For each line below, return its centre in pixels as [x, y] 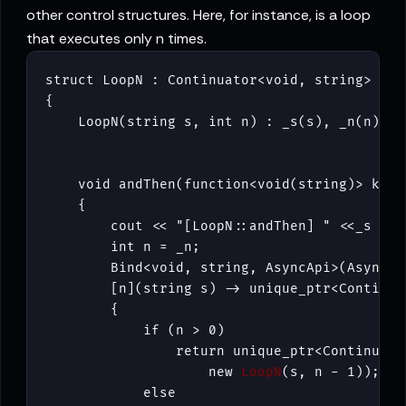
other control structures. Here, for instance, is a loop [198, 15]
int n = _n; [123, 247]
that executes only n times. [116, 39]
